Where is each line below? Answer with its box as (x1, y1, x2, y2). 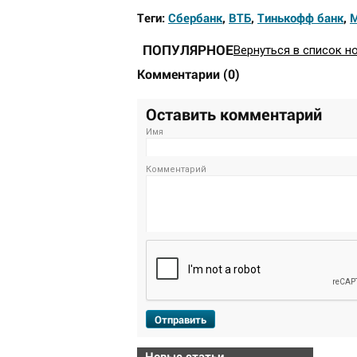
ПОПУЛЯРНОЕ (143, 41, 233, 60)
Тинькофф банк (257, 10, 343, 26)
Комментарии (137, 65, 223, 83)
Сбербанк (168, 10, 222, 26)
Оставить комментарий (146, 104, 322, 125)
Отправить (155, 312, 206, 328)
